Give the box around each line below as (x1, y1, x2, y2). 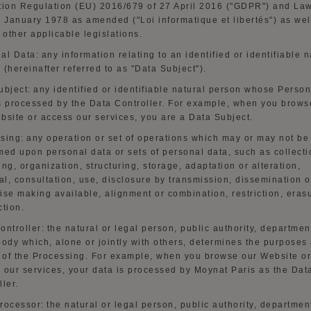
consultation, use (14, 175, 96, 185)
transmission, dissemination (169, 175, 302, 185)
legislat (83, 29, 119, 39)
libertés (233, 15, 269, 25)
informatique (158, 15, 218, 25)
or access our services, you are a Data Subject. (28, 112, 253, 122)
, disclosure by (96, 175, 166, 185)
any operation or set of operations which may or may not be (26, 133, 309, 143)
